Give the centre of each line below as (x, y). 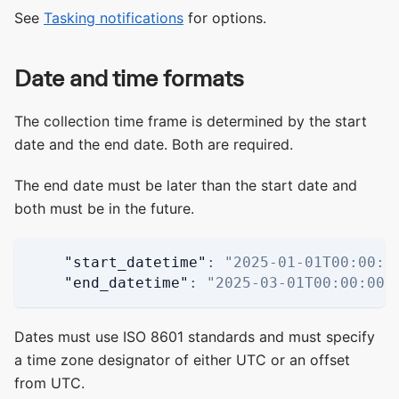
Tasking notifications (114, 18)
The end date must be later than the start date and (186, 186)
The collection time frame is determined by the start (191, 122)
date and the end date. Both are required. (154, 145)
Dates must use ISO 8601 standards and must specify (195, 337)
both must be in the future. (104, 209)
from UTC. (49, 383)
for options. (225, 18)
